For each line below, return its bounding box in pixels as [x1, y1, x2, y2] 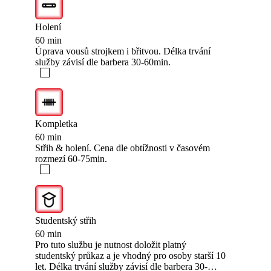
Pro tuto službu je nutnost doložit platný [35, 240, 186, 250]
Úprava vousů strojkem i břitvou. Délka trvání [35, 46, 211, 57]
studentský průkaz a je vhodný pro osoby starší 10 [35, 250, 226, 261]
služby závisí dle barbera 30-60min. [35, 57, 171, 68]
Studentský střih [35, 215, 96, 226]
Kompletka [35, 119, 77, 129]
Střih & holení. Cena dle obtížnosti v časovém [35, 143, 210, 154]
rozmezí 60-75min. [35, 154, 107, 165]
